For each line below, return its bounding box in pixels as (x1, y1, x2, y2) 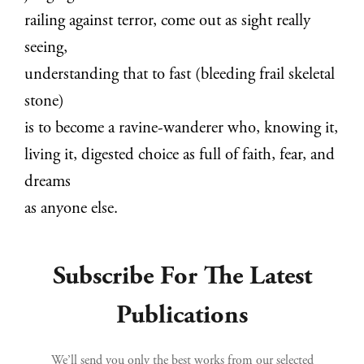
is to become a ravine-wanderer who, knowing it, (24, 119, 339, 137)
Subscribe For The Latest (52, 265, 312, 292)
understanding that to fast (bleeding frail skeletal (24, 66, 336, 84)
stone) (24, 93, 65, 110)
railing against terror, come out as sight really (24, 12, 311, 30)
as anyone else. (24, 200, 119, 218)
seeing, (24, 39, 68, 57)
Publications (116, 304, 248, 331)
